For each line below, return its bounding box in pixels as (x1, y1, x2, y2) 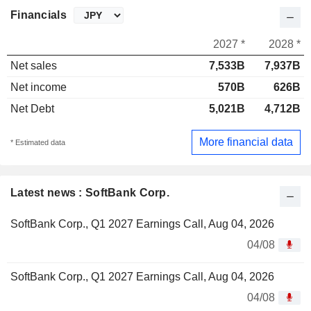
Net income (10, 81, 67, 94)
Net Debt (10, 103, 54, 115)
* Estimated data (10, 137, 65, 146)
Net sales (10, 60, 57, 72)
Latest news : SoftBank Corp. (10, 186, 169, 199)
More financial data (199, 135, 293, 148)
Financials (10, 9, 67, 22)
